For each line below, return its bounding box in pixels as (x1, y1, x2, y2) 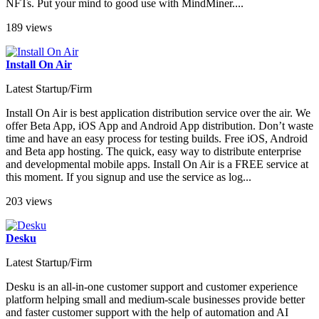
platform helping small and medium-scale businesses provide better (6, 293, 305, 306)
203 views (6, 195, 52, 208)
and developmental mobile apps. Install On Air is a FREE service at (6, 158, 308, 171)
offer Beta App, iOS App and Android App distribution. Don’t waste (6, 120, 313, 132)
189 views (6, 21, 52, 34)
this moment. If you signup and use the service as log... (6, 171, 251, 184)
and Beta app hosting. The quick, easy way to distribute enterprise (6, 145, 301, 158)
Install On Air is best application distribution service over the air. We (6, 107, 310, 120)
